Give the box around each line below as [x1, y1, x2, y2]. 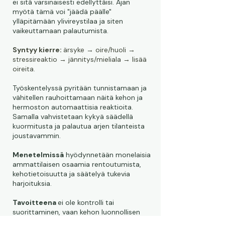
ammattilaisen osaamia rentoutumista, [13, 160, 141, 169]
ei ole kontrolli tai [58, 198, 114, 207]
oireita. [13, 64, 35, 73]
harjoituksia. [13, 179, 52, 188]
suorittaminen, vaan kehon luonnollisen [13, 207, 140, 216]
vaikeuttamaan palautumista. [13, 26, 108, 35]
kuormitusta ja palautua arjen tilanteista [13, 122, 145, 131]
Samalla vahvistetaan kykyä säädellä [13, 112, 133, 121]
